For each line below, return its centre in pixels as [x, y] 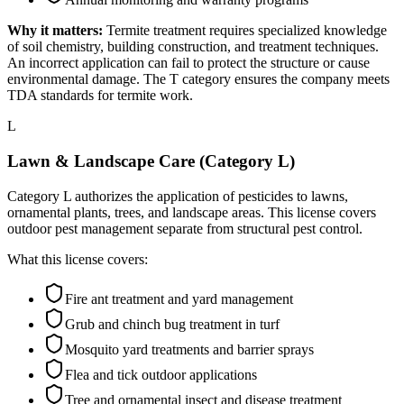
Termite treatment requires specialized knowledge [247, 31]
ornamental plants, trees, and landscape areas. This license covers [192, 212]
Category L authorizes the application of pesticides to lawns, [178, 196]
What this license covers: [78, 259]
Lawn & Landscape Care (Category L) [151, 161]
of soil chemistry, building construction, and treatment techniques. [193, 47]
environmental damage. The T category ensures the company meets [198, 79]
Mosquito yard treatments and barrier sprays [189, 349]
